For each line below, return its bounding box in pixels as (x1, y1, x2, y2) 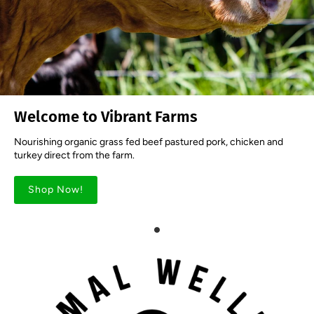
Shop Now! (28, 183, 83, 196)
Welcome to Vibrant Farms (14, 107, 198, 126)
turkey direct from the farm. (14, 149, 135, 161)
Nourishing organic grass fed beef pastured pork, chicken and (14, 135, 283, 148)
